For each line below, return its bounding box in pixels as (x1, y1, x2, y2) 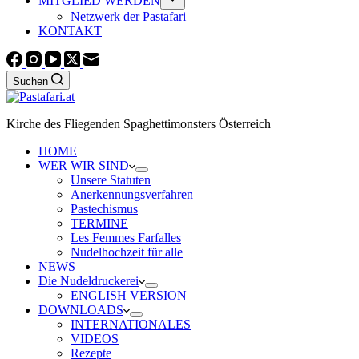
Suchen (13, 75, 48, 87)
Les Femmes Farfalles (71, 231, 181, 244)
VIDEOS (71, 332, 119, 345)
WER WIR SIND (38, 159, 129, 172)
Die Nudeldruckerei (38, 274, 139, 288)
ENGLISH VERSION (71, 288, 187, 302)
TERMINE (71, 216, 128, 230)
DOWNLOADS (38, 303, 123, 317)
